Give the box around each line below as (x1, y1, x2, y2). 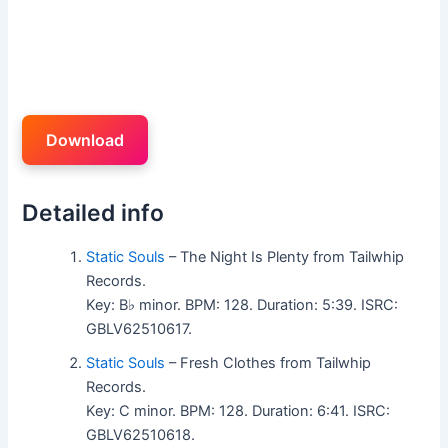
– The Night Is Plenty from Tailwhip (165, 247, 405, 266)
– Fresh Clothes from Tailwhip (165, 353, 372, 372)
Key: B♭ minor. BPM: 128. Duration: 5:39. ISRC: (86, 295, 399, 314)
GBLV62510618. (86, 425, 196, 444)
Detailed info (22, 199, 165, 227)
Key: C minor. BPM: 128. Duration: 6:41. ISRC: (86, 401, 391, 420)
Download (46, 129, 125, 150)
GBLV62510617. (86, 319, 193, 338)
